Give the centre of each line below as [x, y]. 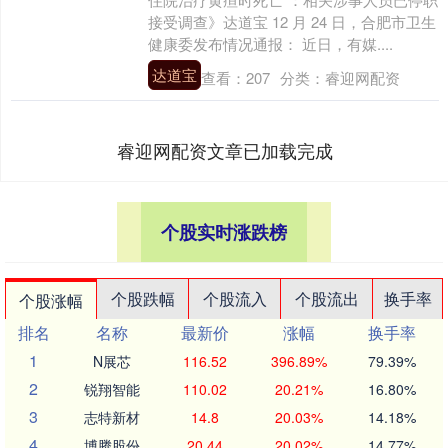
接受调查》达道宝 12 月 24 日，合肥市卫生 [291, 22]
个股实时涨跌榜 [224, 232]
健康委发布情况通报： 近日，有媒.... [270, 44]
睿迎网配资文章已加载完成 [225, 150]
